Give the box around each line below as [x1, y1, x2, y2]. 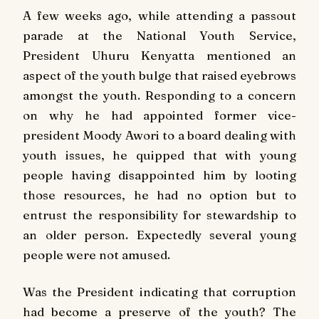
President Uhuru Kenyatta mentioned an [23, 48, 296, 63]
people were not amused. [23, 247, 170, 263]
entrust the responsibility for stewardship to [23, 207, 296, 223]
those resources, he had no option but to [23, 187, 296, 203]
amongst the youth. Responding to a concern [23, 88, 296, 103]
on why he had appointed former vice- [23, 108, 296, 123]
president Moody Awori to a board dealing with [23, 127, 296, 143]
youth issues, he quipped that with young [23, 147, 296, 163]
